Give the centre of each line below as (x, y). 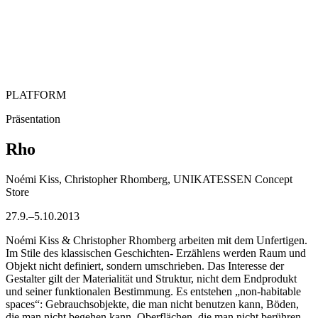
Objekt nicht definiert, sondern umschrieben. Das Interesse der (145, 265)
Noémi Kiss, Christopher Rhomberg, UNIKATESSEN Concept (149, 179)
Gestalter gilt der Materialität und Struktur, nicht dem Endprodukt (151, 278)
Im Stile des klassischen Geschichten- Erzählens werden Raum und (156, 253)
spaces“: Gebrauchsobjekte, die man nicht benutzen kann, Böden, (152, 304)
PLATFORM (36, 94)
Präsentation (33, 119)
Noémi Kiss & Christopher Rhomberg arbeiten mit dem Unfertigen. (157, 240)
